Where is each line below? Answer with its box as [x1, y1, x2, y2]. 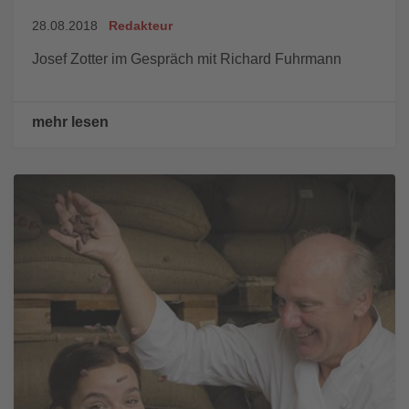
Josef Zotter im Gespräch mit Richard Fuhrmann [32, 51, 341, 67]
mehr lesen [32, 114, 109, 130]
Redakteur [109, 18, 173, 33]
